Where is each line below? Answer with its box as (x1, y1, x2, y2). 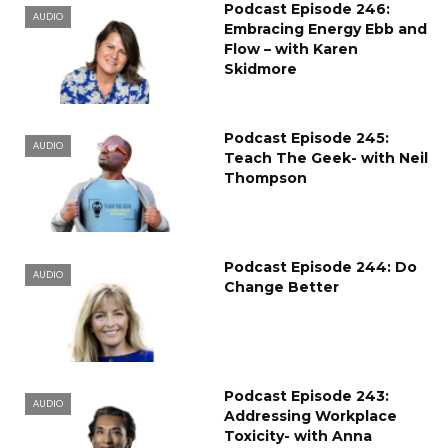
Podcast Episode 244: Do (224, 257, 417, 276)
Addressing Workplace (224, 406, 397, 425)
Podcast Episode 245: (224, 129, 389, 148)
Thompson (224, 169, 307, 188)
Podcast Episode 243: (224, 386, 389, 405)
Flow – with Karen (224, 40, 358, 59)
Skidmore (224, 60, 297, 79)
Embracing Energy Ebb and (224, 20, 427, 39)
